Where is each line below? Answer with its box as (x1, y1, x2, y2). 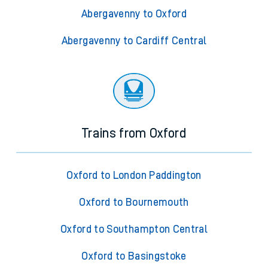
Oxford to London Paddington (66, 170, 202, 181)
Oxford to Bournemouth (79, 197, 189, 208)
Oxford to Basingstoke (81, 251, 187, 262)
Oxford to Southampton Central (60, 224, 208, 235)
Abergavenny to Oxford (81, 8, 187, 20)
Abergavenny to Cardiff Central (61, 35, 207, 47)
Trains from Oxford (81, 127, 187, 141)
